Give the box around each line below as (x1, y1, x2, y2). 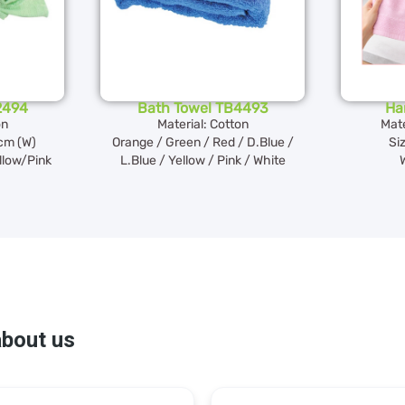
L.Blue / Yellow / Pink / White (119, 153, 286, 169)
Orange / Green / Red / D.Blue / (111, 135, 294, 151)
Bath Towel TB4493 (137, 99, 268, 118)
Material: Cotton (156, 117, 249, 133)
